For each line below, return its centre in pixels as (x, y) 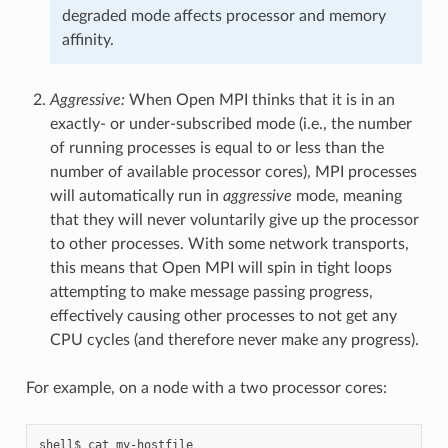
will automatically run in (136, 195)
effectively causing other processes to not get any (223, 315)
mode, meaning (346, 195)
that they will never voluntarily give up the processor (234, 219)
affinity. (87, 39)
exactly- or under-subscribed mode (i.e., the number (230, 123)
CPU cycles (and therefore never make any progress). (234, 339)
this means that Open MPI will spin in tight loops (220, 267)
